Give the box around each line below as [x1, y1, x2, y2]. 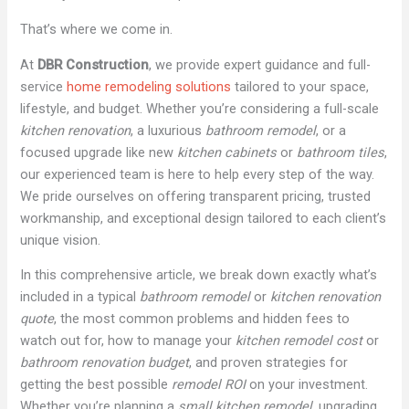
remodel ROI [172, 376, 246, 393]
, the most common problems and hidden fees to [54, 310, 351, 328]
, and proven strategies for [189, 354, 349, 372]
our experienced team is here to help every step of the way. [20, 165, 375, 183]
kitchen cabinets [177, 143, 278, 161]
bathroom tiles [297, 143, 385, 161]
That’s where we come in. [20, 21, 173, 37]
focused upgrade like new [20, 143, 178, 161]
